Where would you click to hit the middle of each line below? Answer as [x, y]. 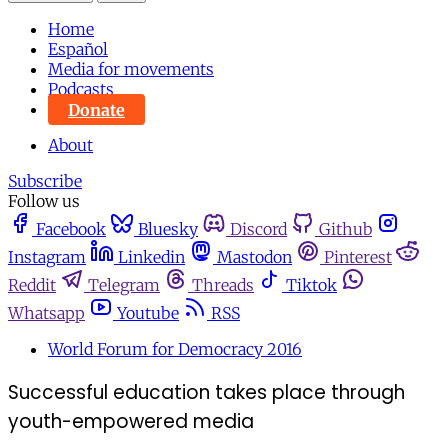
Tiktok [311, 285]
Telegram [124, 285]
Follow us [44, 201]
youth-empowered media [131, 422]
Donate [96, 109]
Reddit [32, 285]
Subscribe [45, 181]
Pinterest [358, 257]
